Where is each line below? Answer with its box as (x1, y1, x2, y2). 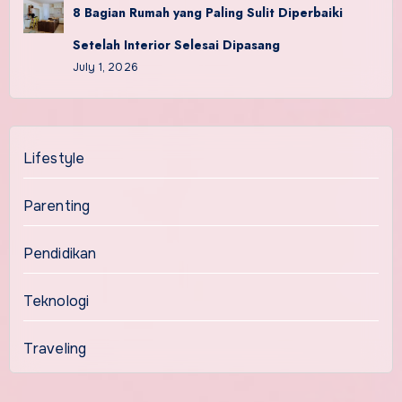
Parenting (22, 196, 91, 215)
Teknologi (22, 291, 90, 310)
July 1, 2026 (72, 59, 138, 74)
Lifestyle (22, 148, 85, 168)
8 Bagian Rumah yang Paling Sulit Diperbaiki (72, 3, 343, 22)
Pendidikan (22, 243, 97, 263)
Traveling (22, 338, 87, 358)
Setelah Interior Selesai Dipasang (72, 35, 280, 54)
